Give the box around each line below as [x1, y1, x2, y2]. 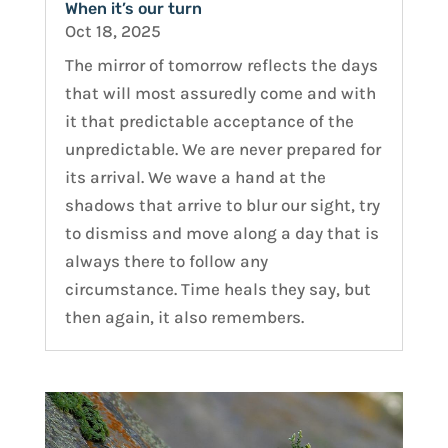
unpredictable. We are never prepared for [64, 139, 381, 160]
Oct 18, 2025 [64, 21, 161, 42]
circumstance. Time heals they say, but [64, 279, 371, 300]
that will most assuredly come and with [64, 83, 376, 104]
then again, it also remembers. [64, 307, 304, 328]
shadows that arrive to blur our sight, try [64, 195, 380, 216]
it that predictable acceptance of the [64, 111, 354, 132]
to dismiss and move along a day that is [64, 223, 379, 244]
